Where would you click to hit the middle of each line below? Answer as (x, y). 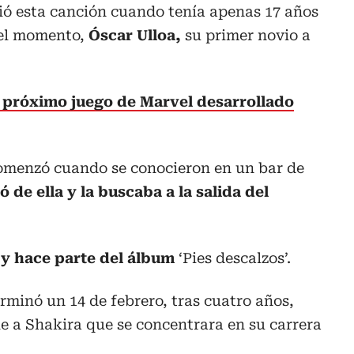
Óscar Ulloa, (135, 35)
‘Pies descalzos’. (235, 258)
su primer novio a (246, 35)
